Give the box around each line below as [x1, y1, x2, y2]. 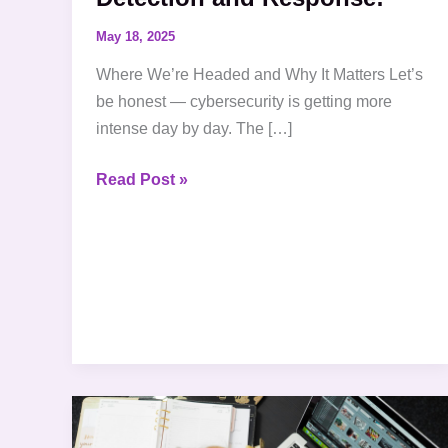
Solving [95, 400, 153, 418]
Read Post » [96, 171, 188, 189]
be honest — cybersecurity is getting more [96, 93, 392, 111]
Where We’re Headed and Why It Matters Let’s [96, 66, 423, 84]
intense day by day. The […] [96, 120, 292, 138]
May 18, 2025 [96, 28, 175, 44]
